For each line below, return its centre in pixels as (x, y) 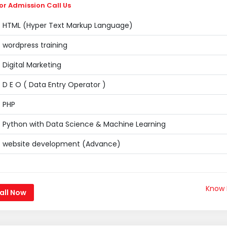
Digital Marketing (32, 65)
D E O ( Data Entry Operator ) (54, 85)
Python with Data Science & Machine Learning (84, 124)
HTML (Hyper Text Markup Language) (67, 25)
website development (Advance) (61, 144)
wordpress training (35, 45)
